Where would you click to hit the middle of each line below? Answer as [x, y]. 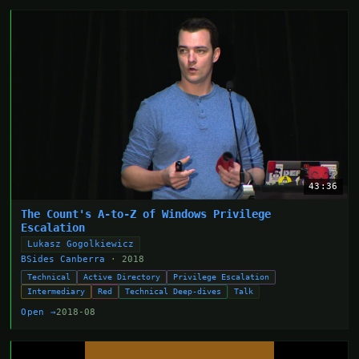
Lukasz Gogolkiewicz [81, 244]
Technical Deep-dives [173, 291]
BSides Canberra [63, 259]
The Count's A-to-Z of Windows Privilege [146, 214]
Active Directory [122, 276]
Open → [39, 311]
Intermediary [56, 291]
